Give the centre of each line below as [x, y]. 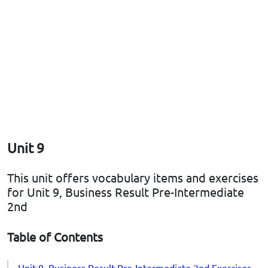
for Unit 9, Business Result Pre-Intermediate [126, 192]
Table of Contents [55, 237]
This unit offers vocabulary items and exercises [133, 178]
